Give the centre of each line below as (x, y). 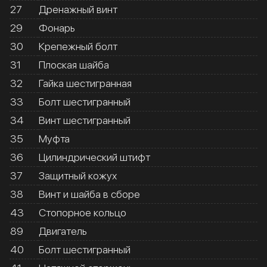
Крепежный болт (78, 46)
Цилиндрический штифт (94, 157)
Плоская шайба (74, 64)
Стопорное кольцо (83, 212)
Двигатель (63, 231)
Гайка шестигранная (85, 83)
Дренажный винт (78, 9)
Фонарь (57, 27)
